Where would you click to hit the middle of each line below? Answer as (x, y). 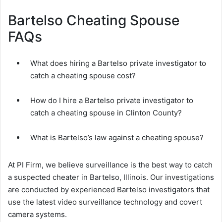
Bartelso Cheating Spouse (94, 21)
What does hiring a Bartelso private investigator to (118, 63)
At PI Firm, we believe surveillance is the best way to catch (110, 165)
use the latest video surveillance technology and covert (105, 202)
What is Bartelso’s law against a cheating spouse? (117, 138)
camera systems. (37, 215)
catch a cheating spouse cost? (83, 76)
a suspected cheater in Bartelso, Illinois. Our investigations (111, 177)
